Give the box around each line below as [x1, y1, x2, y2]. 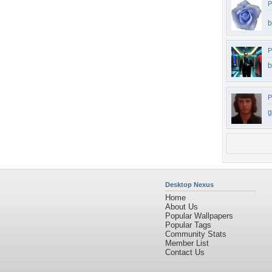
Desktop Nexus [165, 181, 214, 188]
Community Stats [165, 229, 226, 239]
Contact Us [165, 248, 205, 257]
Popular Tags [165, 220, 211, 229]
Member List [165, 239, 209, 248]
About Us [165, 202, 198, 211]
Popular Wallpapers [165, 211, 233, 220]
